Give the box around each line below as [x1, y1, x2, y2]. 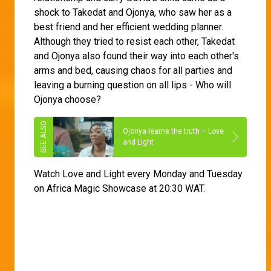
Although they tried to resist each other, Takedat [34, 35, 235, 47]
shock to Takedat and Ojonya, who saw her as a [34, 6, 232, 18]
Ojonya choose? [34, 93, 103, 105]
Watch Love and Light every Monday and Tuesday [34, 168, 243, 180]
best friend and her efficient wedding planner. [34, 21, 223, 33]
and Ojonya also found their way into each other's [34, 50, 239, 62]
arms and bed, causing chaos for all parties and [34, 64, 232, 76]
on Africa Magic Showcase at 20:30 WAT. [34, 182, 205, 194]
